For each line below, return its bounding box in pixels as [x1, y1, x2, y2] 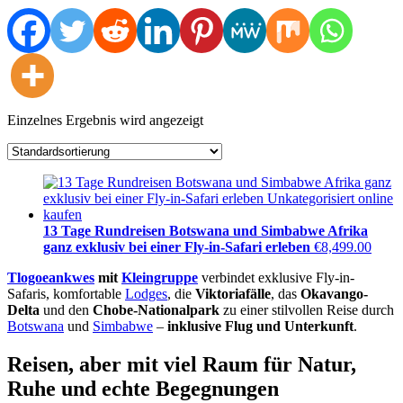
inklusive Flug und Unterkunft [167, 318, 354, 334]
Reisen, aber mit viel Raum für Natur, [7, 352, 356, 376]
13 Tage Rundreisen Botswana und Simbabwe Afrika [43, 222, 368, 238]
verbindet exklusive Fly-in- [198, 269, 354, 285]
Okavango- [300, 285, 368, 301]
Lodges [125, 285, 167, 301]
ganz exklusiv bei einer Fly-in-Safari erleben [43, 238, 310, 255]
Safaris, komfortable [7, 285, 125, 301]
